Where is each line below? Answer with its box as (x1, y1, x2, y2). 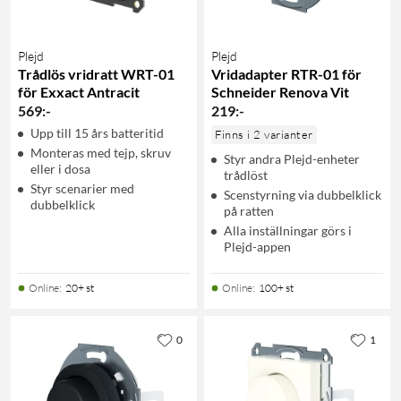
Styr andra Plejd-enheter (224, 150, 360, 166)
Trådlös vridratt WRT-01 (18, 64, 175, 82)
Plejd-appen (224, 238, 291, 254)
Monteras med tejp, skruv (30, 144, 171, 160)
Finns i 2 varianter (215, 126, 313, 141)
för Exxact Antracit (18, 82, 140, 100)
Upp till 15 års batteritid (30, 124, 164, 141)
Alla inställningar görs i (224, 222, 352, 238)
